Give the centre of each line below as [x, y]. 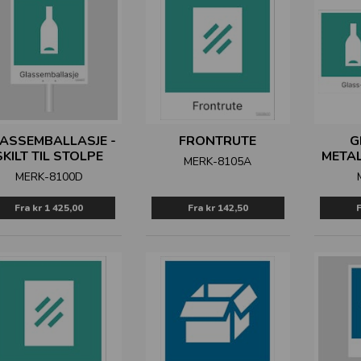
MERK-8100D [49, 177]
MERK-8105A [218, 162]
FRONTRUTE [218, 141]
